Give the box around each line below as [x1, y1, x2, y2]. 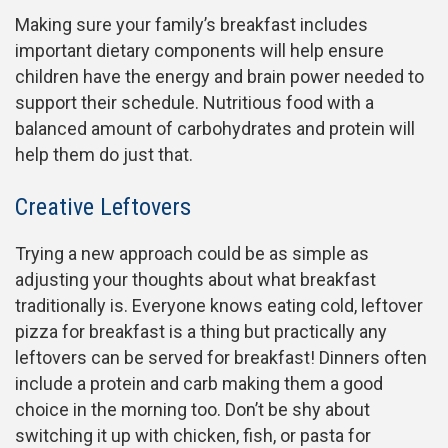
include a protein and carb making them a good [15, 373, 383, 395]
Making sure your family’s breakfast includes [15, 14, 368, 36]
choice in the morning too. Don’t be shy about [15, 399, 370, 421]
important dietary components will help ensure [15, 40, 384, 62]
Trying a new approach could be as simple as [15, 243, 369, 265]
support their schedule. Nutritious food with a [15, 92, 374, 114]
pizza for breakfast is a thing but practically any [15, 321, 387, 343]
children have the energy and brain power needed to [15, 66, 424, 88]
